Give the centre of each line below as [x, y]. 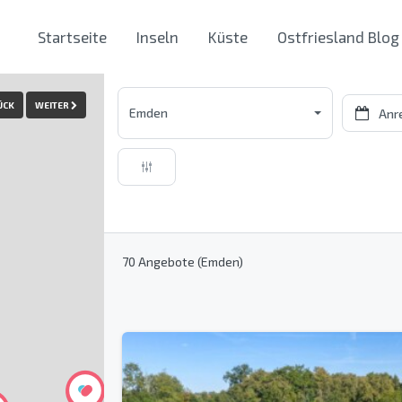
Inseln [157, 37]
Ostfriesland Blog [338, 37]
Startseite [72, 37]
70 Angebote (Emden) [183, 262]
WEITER [52, 105]
